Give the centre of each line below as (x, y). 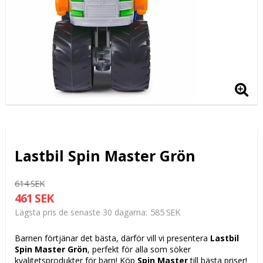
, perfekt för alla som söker (139, 249)
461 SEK (34, 198)
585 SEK (165, 212)
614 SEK (30, 183)
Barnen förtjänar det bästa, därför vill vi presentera (112, 238)
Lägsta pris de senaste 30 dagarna (80, 213)
